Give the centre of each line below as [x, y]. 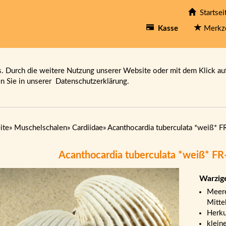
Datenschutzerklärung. [92, 81]
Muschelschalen [40, 128]
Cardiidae [87, 128]
